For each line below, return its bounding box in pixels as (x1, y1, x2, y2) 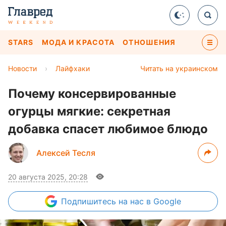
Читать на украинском (140, 64, 218, 73)
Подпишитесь (61, 196, 119, 206)
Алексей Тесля (36, 148, 95, 158)
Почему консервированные (8, 86, 176, 101)
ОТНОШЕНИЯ (123, 38, 176, 46)
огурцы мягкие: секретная (8, 104, 171, 119)
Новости (8, 64, 37, 73)
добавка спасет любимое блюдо (8, 122, 208, 136)
